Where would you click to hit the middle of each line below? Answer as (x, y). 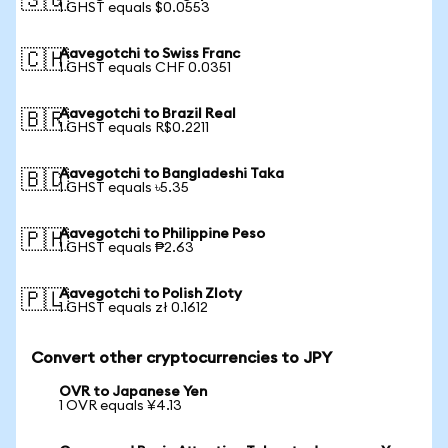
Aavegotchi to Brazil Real (147, 114)
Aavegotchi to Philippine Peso (162, 234)
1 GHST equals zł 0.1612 (133, 308)
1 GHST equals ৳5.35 (124, 188)
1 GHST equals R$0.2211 (134, 128)
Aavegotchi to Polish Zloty (150, 294)
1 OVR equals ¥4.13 (120, 406)
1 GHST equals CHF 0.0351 (145, 68)
